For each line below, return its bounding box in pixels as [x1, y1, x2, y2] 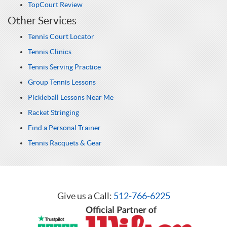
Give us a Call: [57, 191, 113, 201]
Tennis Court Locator [28, 32, 94, 41]
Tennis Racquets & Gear [28, 139, 102, 147]
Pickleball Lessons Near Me [28, 93, 113, 101]
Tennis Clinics [28, 48, 71, 56]
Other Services [8, 15, 77, 26]
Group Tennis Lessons [28, 78, 96, 86]
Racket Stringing [28, 108, 79, 117]
